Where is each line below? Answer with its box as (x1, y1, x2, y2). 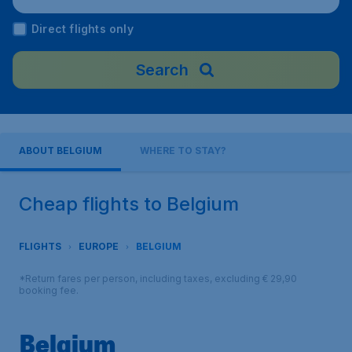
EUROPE (79, 240, 119, 252)
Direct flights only (31, 22, 134, 35)
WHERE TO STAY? (140, 145, 226, 156)
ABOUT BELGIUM (19, 145, 102, 156)
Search (135, 60, 189, 79)
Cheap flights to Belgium (19, 192, 239, 215)
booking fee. (19, 284, 79, 296)
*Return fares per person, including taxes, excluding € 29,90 (19, 273, 297, 284)
